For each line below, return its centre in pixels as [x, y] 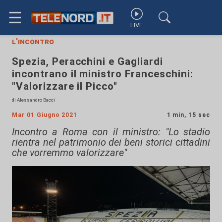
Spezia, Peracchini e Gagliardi [87, 61]
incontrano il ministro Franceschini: [103, 74]
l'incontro [33, 41]
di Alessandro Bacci [33, 100]
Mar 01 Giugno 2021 [45, 115]
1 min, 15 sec [188, 115]
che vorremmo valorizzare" [69, 153]
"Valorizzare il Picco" [65, 86]
